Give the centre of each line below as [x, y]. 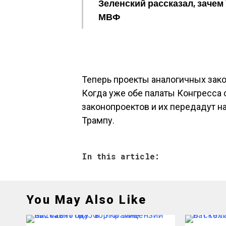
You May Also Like [87, 200]
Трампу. [98, 120]
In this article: [121, 156]
